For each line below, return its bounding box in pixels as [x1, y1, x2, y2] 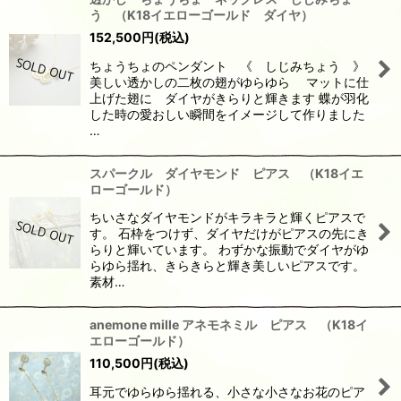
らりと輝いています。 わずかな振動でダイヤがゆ [90, 242, 369, 257]
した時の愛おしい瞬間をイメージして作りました [90, 107, 365, 122]
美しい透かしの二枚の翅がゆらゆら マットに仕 [90, 74, 369, 90]
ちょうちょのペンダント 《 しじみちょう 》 [90, 58, 365, 73]
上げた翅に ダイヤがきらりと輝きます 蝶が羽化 [90, 90, 369, 106]
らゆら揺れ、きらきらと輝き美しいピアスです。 [90, 258, 365, 273]
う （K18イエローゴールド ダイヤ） [90, 7, 313, 22]
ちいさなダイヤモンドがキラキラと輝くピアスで [90, 209, 365, 225]
